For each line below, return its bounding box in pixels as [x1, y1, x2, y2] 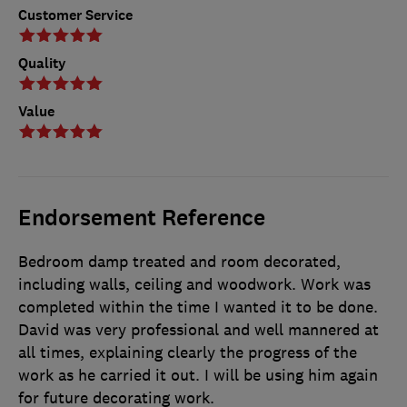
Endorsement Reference [18, 203, 265, 233]
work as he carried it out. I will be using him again [18, 364, 378, 385]
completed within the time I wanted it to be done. [18, 296, 378, 317]
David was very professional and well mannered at [18, 319, 379, 340]
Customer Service [18, 5, 133, 25]
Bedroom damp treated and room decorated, [18, 251, 341, 272]
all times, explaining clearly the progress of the [18, 342, 357, 362]
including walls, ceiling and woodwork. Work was [18, 273, 371, 294]
